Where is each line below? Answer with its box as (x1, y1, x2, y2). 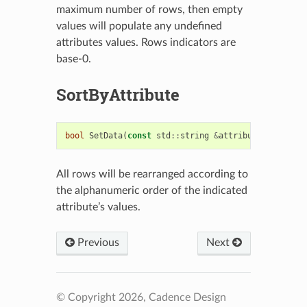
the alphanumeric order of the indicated (56, 184, 247, 196)
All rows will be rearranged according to (56, 168, 248, 180)
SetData (88, 130, 123, 140)
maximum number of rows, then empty (56, 3, 243, 15)
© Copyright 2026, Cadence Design (56, 291, 226, 303)
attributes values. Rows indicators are (56, 36, 236, 48)
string (180, 130, 209, 140)
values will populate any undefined (56, 20, 222, 32)
